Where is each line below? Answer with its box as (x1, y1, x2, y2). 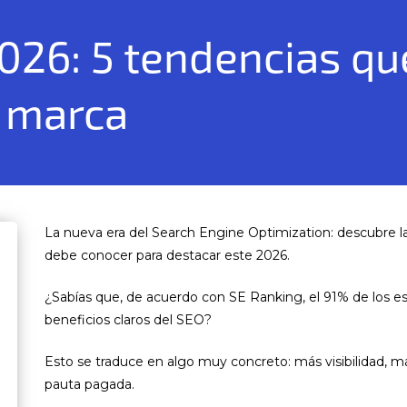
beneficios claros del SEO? (45, 312, 215, 328)
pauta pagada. (45, 376, 134, 392)
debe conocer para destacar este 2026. (45, 247, 290, 263)
